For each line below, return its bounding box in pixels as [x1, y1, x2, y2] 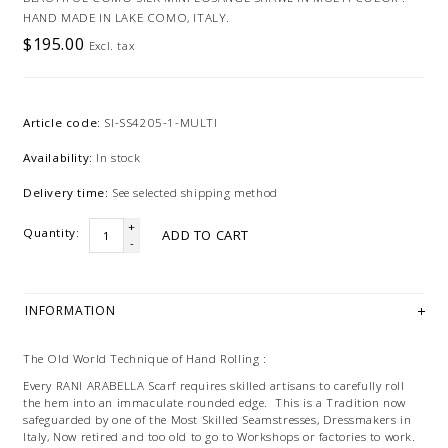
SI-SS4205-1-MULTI [104, 114, 218, 130]
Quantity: [23, 224, 80, 240]
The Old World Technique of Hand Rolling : [23, 351, 267, 367]
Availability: [23, 149, 93, 165]
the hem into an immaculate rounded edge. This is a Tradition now [23, 395, 407, 411]
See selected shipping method [112, 184, 278, 200]
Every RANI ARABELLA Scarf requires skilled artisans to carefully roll [23, 378, 405, 394]
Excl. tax [88, 37, 135, 53]
